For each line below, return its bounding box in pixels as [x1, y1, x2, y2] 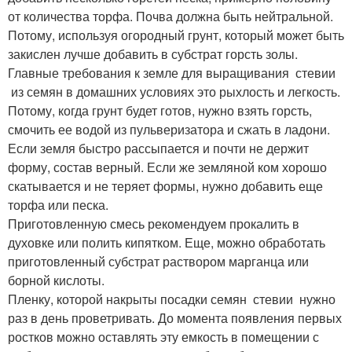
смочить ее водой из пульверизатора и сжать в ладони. [8, 119, 330, 138]
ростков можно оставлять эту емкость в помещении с [8, 327, 319, 346]
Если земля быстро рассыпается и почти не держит [8, 138, 309, 157]
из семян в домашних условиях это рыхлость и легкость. [8, 82, 340, 101]
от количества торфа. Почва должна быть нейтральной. [8, 6, 333, 25]
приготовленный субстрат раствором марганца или [8, 251, 309, 270]
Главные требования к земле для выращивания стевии [8, 63, 335, 82]
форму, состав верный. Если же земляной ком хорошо [8, 157, 327, 176]
